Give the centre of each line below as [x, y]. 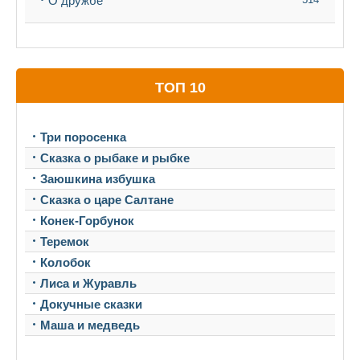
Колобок [65, 262]
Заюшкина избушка [98, 179]
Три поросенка [83, 137]
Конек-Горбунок [87, 221]
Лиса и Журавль [88, 283]
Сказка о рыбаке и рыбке [115, 158]
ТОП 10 [180, 88]
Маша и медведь [90, 325]
